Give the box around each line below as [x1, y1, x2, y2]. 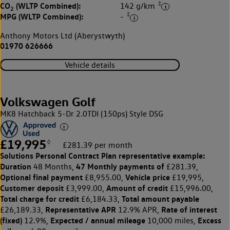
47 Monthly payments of [76, 161, 164, 172]
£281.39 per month [63, 140, 132, 150]
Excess [198, 215, 221, 226]
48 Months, [31, 162, 76, 172]
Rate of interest [161, 204, 217, 215]
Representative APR [45, 204, 116, 215]
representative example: [117, 150, 205, 161]
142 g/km [120, 1, 157, 11]
